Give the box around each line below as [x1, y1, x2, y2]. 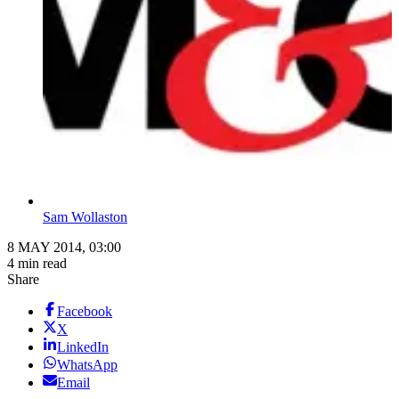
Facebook [57, 304, 112, 320]
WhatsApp [57, 357, 118, 373]
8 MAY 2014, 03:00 [7, 240, 121, 256]
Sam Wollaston [43, 209, 127, 225]
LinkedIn [57, 339, 109, 355]
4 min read [7, 256, 67, 272]
